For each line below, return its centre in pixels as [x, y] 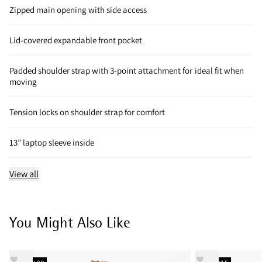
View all [24, 174]
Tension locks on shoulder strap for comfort [87, 112]
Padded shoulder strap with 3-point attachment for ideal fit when [127, 70]
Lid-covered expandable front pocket [76, 40]
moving [23, 81]
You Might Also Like [70, 222]
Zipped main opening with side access [78, 9]
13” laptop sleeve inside [52, 142]
